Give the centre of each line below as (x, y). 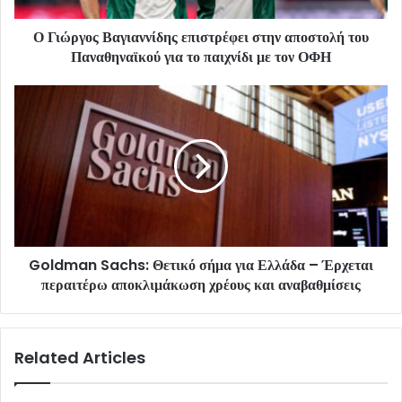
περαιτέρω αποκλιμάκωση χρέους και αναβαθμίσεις (201, 284)
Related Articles (80, 357)
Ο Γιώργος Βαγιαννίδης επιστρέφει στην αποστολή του (201, 37)
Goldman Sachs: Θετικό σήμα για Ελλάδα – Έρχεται (201, 265)
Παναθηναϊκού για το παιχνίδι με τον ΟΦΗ (201, 57)
